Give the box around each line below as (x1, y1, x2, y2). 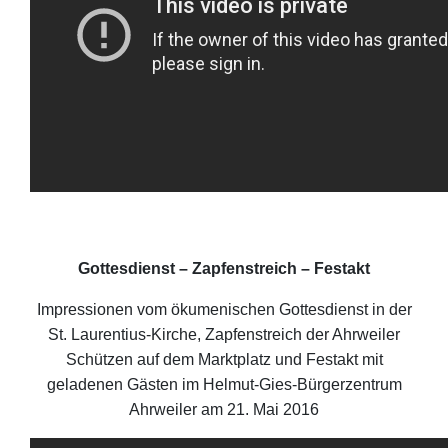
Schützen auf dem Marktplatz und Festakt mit (65, 350, 383, 368)
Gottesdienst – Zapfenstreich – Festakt (78, 259, 370, 277)
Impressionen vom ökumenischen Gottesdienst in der (36, 300, 412, 318)
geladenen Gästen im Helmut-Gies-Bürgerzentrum (46, 375, 402, 393)
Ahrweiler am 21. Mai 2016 (129, 400, 319, 418)
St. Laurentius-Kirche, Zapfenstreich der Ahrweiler (48, 325, 400, 343)
